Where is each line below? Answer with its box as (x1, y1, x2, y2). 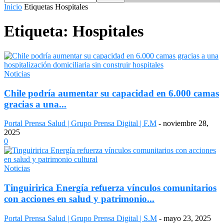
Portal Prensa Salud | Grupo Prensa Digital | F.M (4, 119, 156, 128)
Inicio (4, 2, 22, 11)
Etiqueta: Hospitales (4, 22, 143, 40)
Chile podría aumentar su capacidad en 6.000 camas (4, 87, 219, 98)
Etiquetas (24, 2, 53, 11)
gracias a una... (4, 98, 66, 109)
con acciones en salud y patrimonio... (4, 193, 154, 204)
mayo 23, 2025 (163, 213, 211, 222)
